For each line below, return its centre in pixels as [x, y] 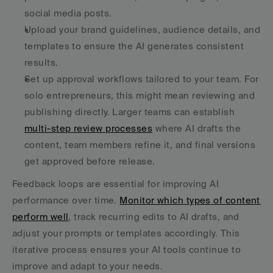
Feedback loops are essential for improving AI [116, 184]
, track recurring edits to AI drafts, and [154, 217]
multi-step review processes [89, 128]
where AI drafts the [197, 128]
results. [41, 62]
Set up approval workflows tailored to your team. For [142, 79]
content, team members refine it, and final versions [140, 145]
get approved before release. [90, 161]
